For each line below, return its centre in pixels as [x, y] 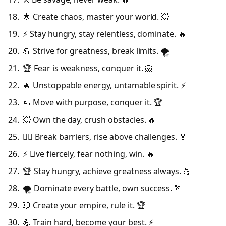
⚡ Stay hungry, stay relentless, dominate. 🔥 [104, 34]
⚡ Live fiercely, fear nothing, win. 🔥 [89, 154]
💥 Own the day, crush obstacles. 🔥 [90, 119]
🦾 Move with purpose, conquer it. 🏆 [93, 102]
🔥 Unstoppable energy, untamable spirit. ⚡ [104, 85]
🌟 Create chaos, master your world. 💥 [96, 16]
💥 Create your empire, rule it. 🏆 [84, 205]
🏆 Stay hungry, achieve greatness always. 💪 [107, 171]
